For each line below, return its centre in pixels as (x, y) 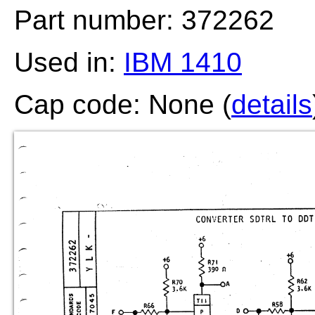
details (272, 104)
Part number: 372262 (144, 20)
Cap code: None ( (123, 104)
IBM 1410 (183, 62)
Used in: (69, 62)
